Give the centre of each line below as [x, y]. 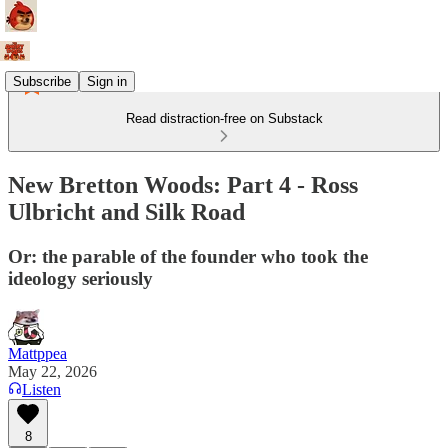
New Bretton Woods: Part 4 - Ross [183, 184]
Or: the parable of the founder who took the [188, 256]
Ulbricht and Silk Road [126, 211]
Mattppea [37, 353]
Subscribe [42, 81]
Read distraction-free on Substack [224, 118]
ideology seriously [80, 278]
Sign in [107, 81]
